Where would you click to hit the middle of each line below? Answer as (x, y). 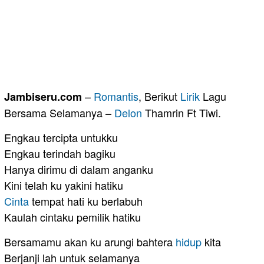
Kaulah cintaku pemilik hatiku (72, 217)
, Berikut (159, 96)
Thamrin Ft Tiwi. (181, 112)
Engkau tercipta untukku (61, 137)
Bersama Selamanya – (59, 112)
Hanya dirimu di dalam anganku (79, 169)
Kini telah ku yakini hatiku (64, 185)
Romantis (116, 96)
